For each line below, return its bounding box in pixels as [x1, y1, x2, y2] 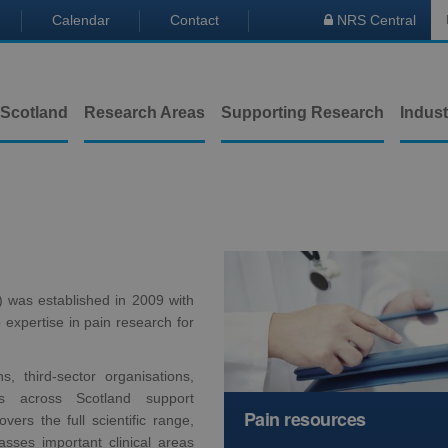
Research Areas [84, 104, 205, 121]
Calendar [52, 12, 110, 28]
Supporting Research [221, 104, 384, 121]
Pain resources [244, 405, 366, 432]
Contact [170, 12, 219, 28]
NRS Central [333, 12, 416, 28]
